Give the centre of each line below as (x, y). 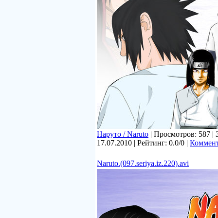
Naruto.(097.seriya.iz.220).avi (143, 163)
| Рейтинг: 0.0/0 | (161, 143)
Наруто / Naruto (123, 134)
